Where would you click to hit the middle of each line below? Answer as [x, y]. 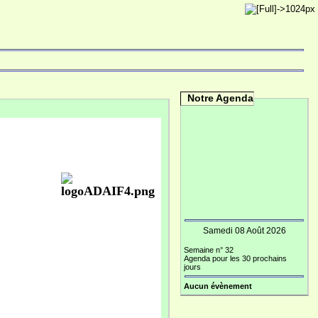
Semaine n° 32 [209, 250]
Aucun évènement [218, 286]
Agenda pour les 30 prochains [235, 258]
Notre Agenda [220, 98]
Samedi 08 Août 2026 [244, 231]
